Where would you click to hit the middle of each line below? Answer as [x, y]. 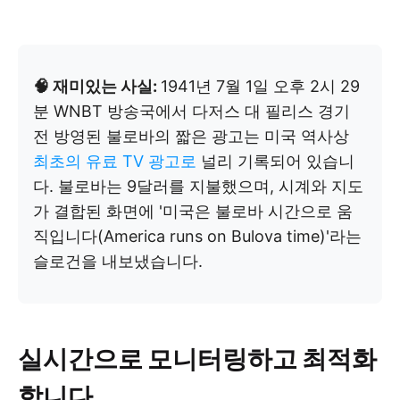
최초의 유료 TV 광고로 [115, 161]
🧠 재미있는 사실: [97, 86]
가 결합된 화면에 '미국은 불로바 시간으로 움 [193, 211]
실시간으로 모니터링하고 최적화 [197, 357]
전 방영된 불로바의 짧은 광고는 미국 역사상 [191, 136]
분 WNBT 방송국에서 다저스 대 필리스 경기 [192, 111]
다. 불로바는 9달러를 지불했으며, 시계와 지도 [198, 186]
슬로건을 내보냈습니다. [118, 261]
